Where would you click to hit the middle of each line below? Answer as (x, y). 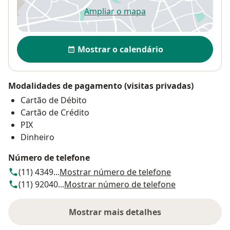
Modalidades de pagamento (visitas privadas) (101, 86)
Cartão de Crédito (55, 113)
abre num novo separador (165, 17)
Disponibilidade (51, 41)
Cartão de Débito (54, 100)
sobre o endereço (149, 217)
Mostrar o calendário (120, 50)
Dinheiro (37, 137)
